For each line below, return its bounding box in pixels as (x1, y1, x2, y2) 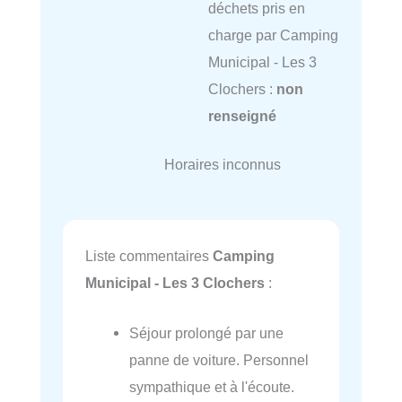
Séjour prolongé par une (129, 324, 284, 341)
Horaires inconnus (163, 156, 281, 173)
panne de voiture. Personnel (129, 351, 310, 368)
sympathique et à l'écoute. (129, 378, 295, 395)
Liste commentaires (85, 247, 213, 264)
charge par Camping (207, 26, 338, 43)
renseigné (207, 107, 276, 124)
